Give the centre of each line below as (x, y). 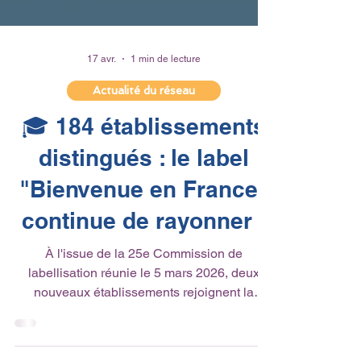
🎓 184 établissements (143, 223)
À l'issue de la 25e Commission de (143, 350)
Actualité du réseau (143, 187)
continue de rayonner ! (143, 317)
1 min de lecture (165, 156)
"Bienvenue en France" (143, 286)
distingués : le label (143, 254)
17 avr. (101, 156)
